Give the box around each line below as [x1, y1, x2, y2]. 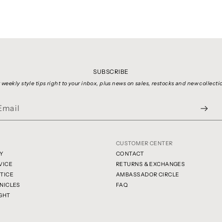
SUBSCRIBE [93, 68, 129, 76]
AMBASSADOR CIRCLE [116, 171, 179, 178]
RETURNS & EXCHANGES [116, 161, 185, 168]
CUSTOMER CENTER [116, 140, 173, 147]
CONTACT [116, 150, 144, 158]
